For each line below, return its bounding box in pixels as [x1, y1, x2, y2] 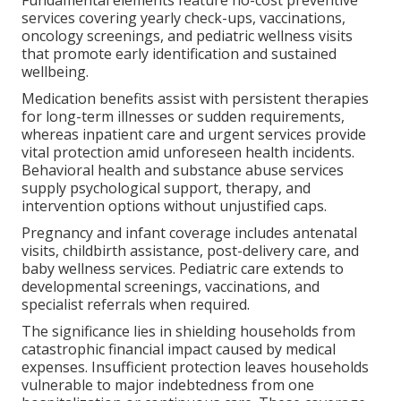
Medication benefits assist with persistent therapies [21, 88, 370, 108]
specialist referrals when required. [21, 294, 251, 314]
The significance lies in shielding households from [21, 320, 356, 341]
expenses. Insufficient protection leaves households [21, 356, 370, 377]
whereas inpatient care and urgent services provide [21, 124, 367, 144]
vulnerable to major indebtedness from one [21, 374, 315, 395]
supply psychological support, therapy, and [21, 177, 311, 198]
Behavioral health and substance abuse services [21, 159, 345, 180]
